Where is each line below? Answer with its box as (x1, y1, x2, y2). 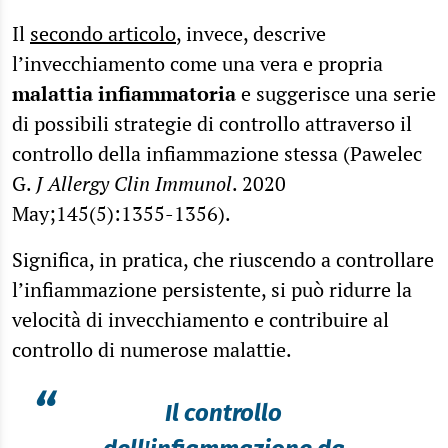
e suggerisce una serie (236, 80, 436, 108)
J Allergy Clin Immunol (36, 170, 232, 198)
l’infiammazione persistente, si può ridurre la (12, 276, 412, 304)
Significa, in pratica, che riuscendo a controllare (12, 246, 434, 274)
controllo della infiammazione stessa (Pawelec (12, 140, 422, 168)
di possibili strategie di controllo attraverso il (12, 110, 412, 138)
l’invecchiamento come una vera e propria (12, 50, 383, 78)
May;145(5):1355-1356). (12, 200, 235, 228)
